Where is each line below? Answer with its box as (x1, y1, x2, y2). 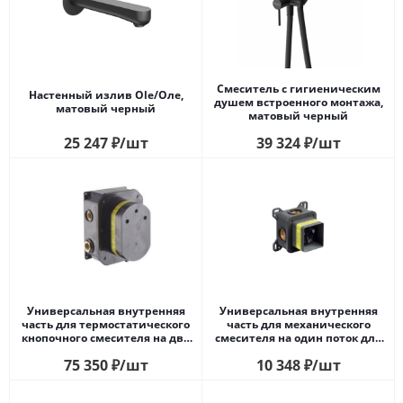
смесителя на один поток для (215, 329, 381, 345)
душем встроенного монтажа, (213, 94, 383, 110)
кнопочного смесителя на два (22, 329, 190, 345)
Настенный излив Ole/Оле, (28, 87, 184, 103)
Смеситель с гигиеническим (216, 80, 381, 96)
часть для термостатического (22, 316, 190, 332)
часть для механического (226, 316, 371, 332)
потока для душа (58, 343, 154, 359)
